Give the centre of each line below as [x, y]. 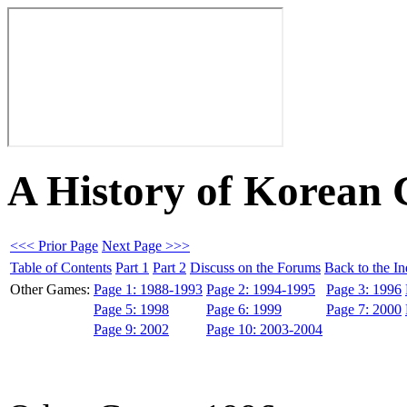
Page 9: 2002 [131, 329]
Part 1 [132, 267]
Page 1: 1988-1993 [148, 289]
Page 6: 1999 [244, 309]
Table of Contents [61, 267]
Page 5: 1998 [131, 309]
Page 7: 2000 [364, 309]
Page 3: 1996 [364, 289]
